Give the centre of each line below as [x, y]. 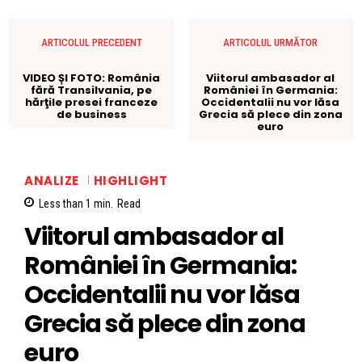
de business [91, 114]
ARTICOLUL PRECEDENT [91, 42]
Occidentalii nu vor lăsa [271, 102]
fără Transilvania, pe [92, 90]
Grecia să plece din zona [270, 114]
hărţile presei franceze [92, 102]
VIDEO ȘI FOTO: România [92, 78]
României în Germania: [270, 90]
